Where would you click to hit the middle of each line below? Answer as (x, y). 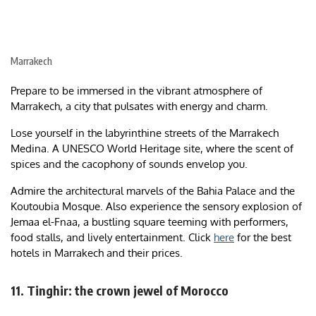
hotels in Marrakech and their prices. (97, 253)
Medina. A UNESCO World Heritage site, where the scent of (152, 149)
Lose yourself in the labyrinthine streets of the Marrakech (145, 133)
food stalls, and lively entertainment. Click (112, 238)
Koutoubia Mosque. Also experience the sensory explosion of (156, 207)
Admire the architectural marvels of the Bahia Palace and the (153, 191)
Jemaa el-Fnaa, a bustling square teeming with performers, (150, 222)
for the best (263, 238)
